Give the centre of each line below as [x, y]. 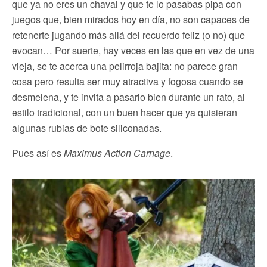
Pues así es [38, 153]
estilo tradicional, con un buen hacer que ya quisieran [125, 112]
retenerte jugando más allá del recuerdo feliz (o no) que [128, 35]
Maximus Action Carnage [117, 153]
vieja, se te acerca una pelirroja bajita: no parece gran [125, 66]
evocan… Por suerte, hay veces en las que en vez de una [133, 50]
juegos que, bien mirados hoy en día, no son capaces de [131, 19]
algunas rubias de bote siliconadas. [87, 128]
